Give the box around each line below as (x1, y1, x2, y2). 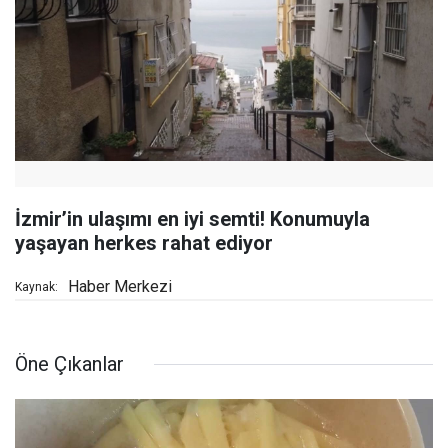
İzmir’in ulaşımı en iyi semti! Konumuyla (15, 207, 370, 232)
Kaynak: (15, 280, 58, 295)
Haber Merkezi (68, 277, 172, 297)
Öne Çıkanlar (15, 352, 124, 377)
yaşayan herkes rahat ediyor (15, 231, 273, 256)
